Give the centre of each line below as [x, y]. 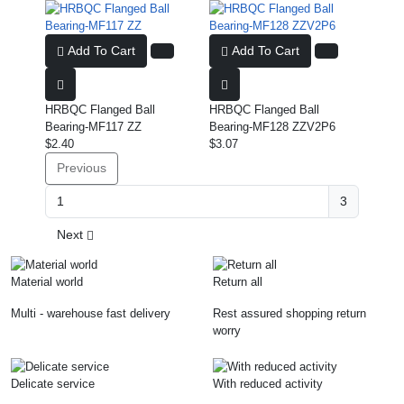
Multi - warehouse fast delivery [91, 314]
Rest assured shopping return [289, 314]
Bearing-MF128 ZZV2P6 [272, 126]
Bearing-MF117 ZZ [93, 126]
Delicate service [53, 384]
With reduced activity [268, 384]
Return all [238, 282]
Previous [82, 169]
